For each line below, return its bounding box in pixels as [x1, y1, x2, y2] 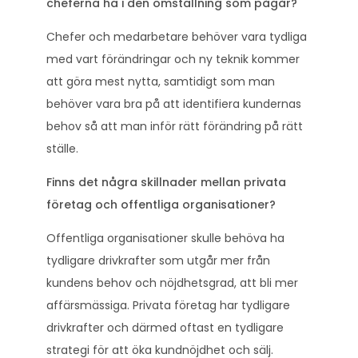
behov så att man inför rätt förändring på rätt [46, 117, 303, 134]
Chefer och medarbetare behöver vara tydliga [46, 28, 307, 45]
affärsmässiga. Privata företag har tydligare [46, 296, 290, 313]
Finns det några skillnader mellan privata [46, 173, 286, 190]
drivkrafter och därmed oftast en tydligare [46, 319, 284, 336]
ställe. [46, 140, 78, 157]
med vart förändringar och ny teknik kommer [46, 50, 300, 67]
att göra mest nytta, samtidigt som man [46, 73, 275, 89]
